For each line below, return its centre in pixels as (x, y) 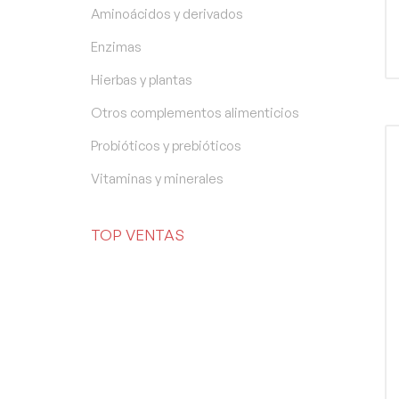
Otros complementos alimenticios (195, 113)
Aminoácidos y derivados (167, 14)
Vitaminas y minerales (157, 179)
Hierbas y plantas (142, 80)
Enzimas (116, 47)
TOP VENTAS (138, 235)
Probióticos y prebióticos (166, 146)
